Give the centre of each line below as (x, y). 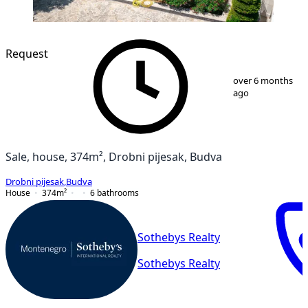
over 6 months (263, 80)
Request (27, 53)
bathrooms (118, 192)
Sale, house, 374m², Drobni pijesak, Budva (114, 156)
